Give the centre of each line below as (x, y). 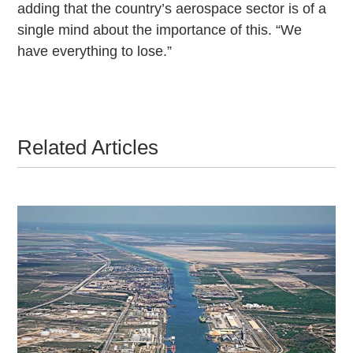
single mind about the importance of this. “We (160, 30)
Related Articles (88, 148)
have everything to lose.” (95, 51)
